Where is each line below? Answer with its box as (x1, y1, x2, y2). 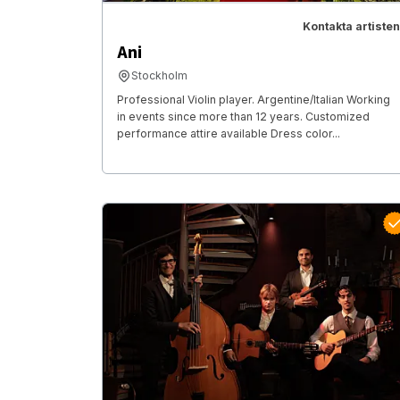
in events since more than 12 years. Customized (117, 110, 370, 124)
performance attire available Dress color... (117, 127, 340, 141)
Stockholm (131, 69, 187, 83)
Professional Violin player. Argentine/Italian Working (117, 93, 390, 107)
